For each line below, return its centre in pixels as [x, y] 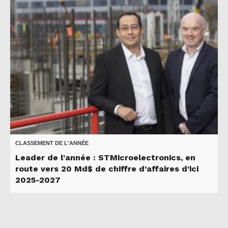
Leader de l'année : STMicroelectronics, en [105, 158]
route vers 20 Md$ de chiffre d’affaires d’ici [107, 169]
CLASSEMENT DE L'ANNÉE [52, 143]
